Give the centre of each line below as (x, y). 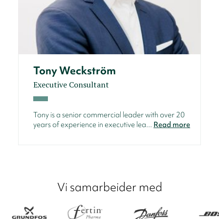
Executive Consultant (71, 84)
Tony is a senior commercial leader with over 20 (109, 115)
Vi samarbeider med (109, 187)
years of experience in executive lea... (93, 124)
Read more (172, 124)
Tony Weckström (75, 70)
